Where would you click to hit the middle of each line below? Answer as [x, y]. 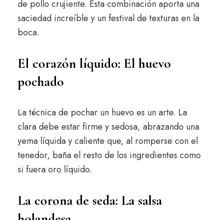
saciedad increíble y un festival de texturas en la [108, 18]
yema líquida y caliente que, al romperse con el [108, 141]
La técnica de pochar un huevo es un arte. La [102, 113]
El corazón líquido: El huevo [94, 64]
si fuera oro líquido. [55, 170]
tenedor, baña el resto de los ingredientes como [109, 155]
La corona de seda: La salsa [90, 201]
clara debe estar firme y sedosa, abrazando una [108, 127]
